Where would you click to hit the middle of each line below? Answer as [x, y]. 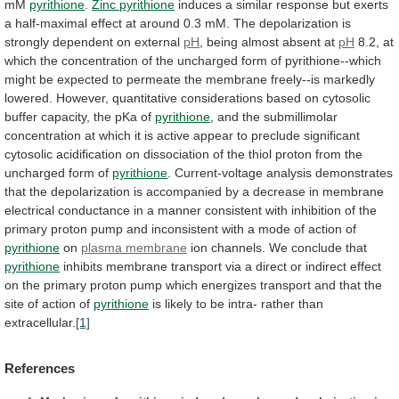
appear [213, 135]
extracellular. [40, 322]
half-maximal [51, 23]
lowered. [28, 98]
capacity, [65, 116]
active [173, 135]
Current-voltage [219, 172]
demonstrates [354, 172]
